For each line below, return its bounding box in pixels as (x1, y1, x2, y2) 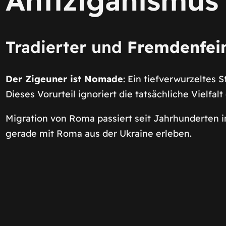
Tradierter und (5, 37, 127, 58)
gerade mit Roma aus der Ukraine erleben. (5, 127, 192, 139)
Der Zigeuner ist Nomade (5, 73, 123, 85)
